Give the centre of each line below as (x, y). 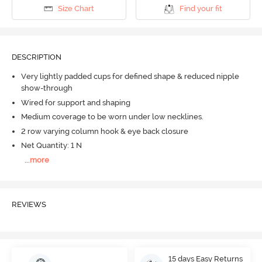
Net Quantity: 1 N (51, 146)
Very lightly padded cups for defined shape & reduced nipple (130, 77)
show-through (46, 88)
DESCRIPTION (36, 57)
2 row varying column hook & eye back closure (104, 131)
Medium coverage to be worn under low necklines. (112, 117)
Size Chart (76, 9)
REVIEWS (29, 205)
